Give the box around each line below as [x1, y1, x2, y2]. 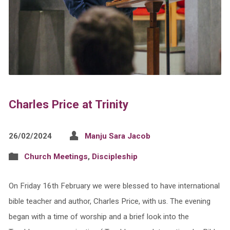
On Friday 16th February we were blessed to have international [8, 181, 220, 190]
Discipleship [91, 151, 138, 161]
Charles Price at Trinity [8, 97, 128, 111]
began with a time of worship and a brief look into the [8, 212, 189, 221]
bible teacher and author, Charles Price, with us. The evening [8, 196, 210, 206]
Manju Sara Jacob [84, 131, 150, 141]
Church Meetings [24, 151, 88, 161]
